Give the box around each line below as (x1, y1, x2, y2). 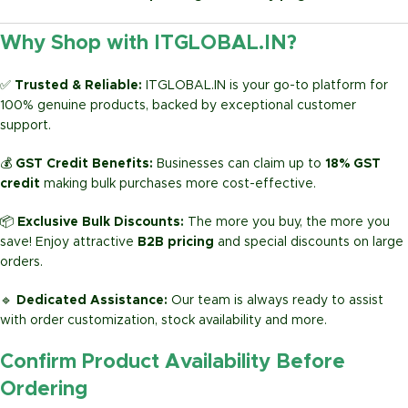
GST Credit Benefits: (15, 158, 157, 171)
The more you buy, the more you (188, 216, 390, 229)
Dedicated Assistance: (16, 294, 171, 308)
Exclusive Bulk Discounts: (17, 216, 188, 229)
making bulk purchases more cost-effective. (40, 178, 316, 191)
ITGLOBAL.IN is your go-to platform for (146, 79, 388, 93)
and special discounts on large (214, 236, 403, 250)
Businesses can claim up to (157, 158, 325, 171)
